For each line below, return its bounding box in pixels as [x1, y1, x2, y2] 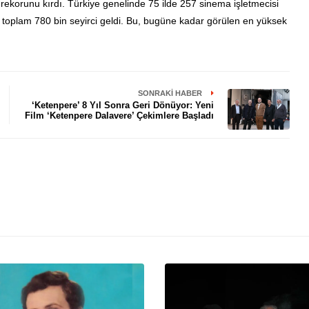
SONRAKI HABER [138, 88, 205, 97]
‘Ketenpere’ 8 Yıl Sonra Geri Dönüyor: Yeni [32, 99, 215, 110]
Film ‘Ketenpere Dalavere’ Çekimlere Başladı [25, 110, 215, 121]
